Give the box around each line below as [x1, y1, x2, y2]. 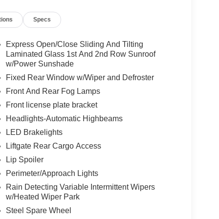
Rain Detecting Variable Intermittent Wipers [5, 183, 155, 192]
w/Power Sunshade [5, 60, 74, 68]
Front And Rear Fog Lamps [5, 87, 100, 96]
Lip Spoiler [5, 155, 44, 164]
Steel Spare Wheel [5, 206, 71, 215]
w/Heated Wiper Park [5, 193, 80, 201]
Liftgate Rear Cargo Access [5, 142, 101, 151]
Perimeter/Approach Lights [5, 169, 98, 178]
